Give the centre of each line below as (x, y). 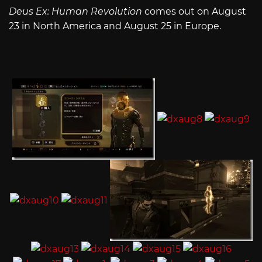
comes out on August (194, 12)
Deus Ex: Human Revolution (75, 12)
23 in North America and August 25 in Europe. (115, 26)
